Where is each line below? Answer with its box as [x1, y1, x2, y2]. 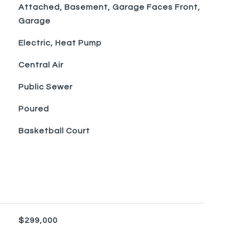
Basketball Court [18, 127, 90, 135]
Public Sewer [18, 83, 73, 91]
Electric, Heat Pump [18, 39, 102, 47]
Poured [18, 105, 49, 113]
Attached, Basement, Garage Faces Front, [18, 3, 200, 11]
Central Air [18, 61, 63, 69]
